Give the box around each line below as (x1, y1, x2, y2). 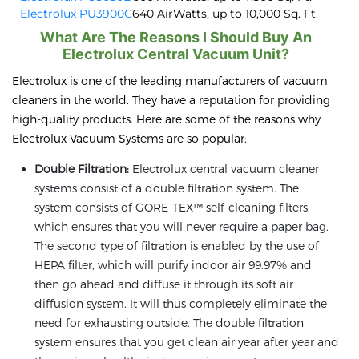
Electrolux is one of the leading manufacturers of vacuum (12, 74, 328, 88)
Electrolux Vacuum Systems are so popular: (12, 131, 247, 146)
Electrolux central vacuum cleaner (129, 162, 319, 176)
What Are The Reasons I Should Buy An (39, 29, 312, 46)
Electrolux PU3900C (20, 6, 132, 22)
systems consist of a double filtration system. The (34, 181, 299, 196)
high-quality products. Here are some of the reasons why (12, 112, 321, 127)
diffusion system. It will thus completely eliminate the (34, 296, 327, 311)
